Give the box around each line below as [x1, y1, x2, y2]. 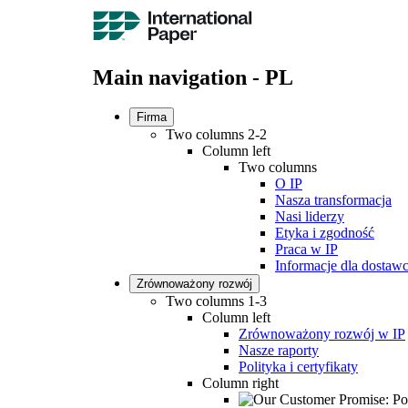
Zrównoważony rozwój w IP [239, 326, 405, 342]
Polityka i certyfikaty [239, 359, 358, 375]
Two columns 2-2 [166, 127, 267, 143]
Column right [202, 375, 279, 392]
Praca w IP [275, 241, 338, 258]
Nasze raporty [239, 342, 319, 359]
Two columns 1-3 [166, 293, 267, 310]
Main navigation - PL [93, 65, 293, 89]
